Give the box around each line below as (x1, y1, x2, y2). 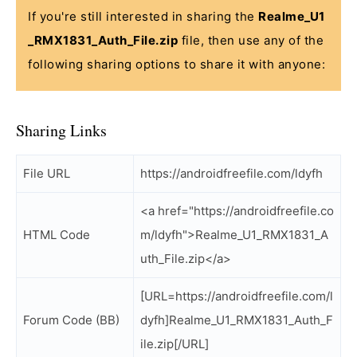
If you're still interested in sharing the (28, 9, 258, 24)
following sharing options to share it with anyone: (28, 57, 325, 72)
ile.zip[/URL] (140, 336, 209, 351)
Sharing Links (16, 120, 107, 141)
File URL (23, 166, 70, 181)
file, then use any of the (178, 33, 324, 48)
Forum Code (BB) (23, 312, 120, 328)
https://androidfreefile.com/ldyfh (140, 166, 323, 181)
